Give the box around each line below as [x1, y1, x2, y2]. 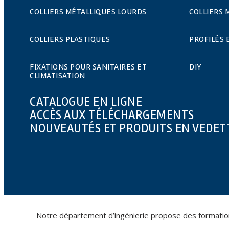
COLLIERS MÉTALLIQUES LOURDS [30, 6, 147, 17]
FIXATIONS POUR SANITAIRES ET [30, 61, 147, 72]
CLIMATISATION [30, 70, 85, 81]
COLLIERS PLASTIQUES [30, 34, 110, 44]
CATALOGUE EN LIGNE [30, 94, 142, 109]
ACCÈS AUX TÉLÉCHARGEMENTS [30, 107, 194, 123]
